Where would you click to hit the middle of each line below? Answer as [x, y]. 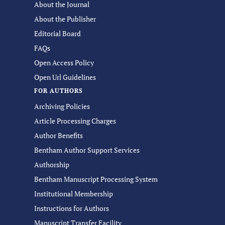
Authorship [52, 164]
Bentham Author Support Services [87, 150]
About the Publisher [65, 19]
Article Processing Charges [75, 121]
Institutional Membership [74, 194]
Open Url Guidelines [65, 77]
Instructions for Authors [72, 208]
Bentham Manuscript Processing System [96, 179]
